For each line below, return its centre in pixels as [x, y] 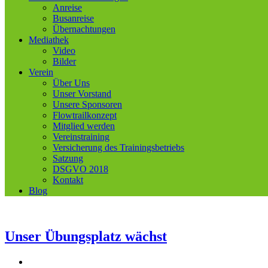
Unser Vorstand [82, 94]
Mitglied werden [84, 126]
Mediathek [49, 40]
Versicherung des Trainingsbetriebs [118, 147]
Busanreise [73, 18]
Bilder [64, 61]
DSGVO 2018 [80, 169]
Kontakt [68, 180]
